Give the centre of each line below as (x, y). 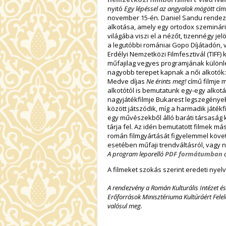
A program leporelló (136, 154)
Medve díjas (127, 81)
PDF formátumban (194, 154)
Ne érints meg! (167, 81)
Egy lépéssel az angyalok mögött (170, 8)
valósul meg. (125, 206)
